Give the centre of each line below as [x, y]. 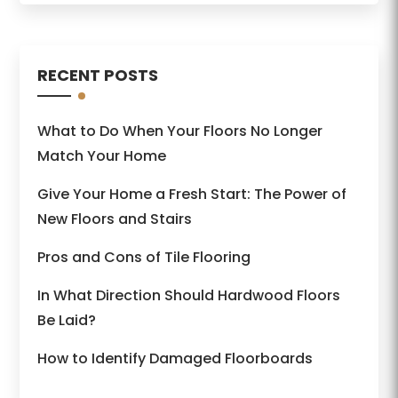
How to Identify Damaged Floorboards [175, 359]
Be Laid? [67, 321]
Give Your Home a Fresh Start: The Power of [192, 195]
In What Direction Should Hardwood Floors [189, 296]
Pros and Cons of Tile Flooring [144, 258]
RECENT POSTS [98, 76]
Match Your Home [102, 156]
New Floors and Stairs [115, 219]
